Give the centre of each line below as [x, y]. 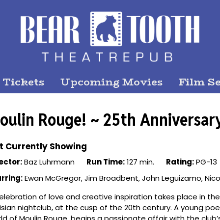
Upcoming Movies [112, 82]
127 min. [139, 162]
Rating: [180, 162]
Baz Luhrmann [48, 162]
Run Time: [106, 162]
